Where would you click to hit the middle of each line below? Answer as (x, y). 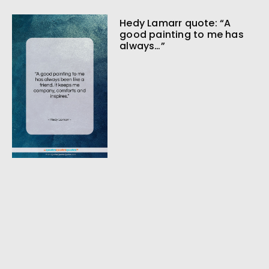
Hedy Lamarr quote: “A (175, 23)
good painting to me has (182, 35)
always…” (142, 46)
